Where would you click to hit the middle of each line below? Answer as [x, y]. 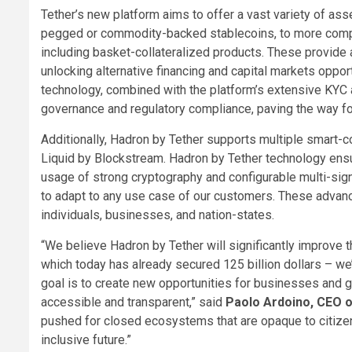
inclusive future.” [86, 339]
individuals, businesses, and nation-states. [158, 214]
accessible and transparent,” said [133, 302]
